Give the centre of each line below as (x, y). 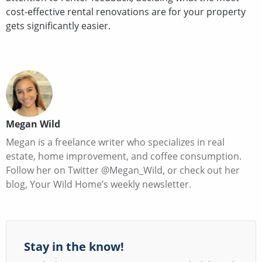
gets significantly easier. (58, 25)
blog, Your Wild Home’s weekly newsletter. (99, 184)
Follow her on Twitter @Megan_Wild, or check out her (123, 170)
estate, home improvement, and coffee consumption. (124, 156)
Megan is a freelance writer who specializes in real (115, 142)
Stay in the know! (74, 246)
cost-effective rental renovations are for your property (126, 11)
